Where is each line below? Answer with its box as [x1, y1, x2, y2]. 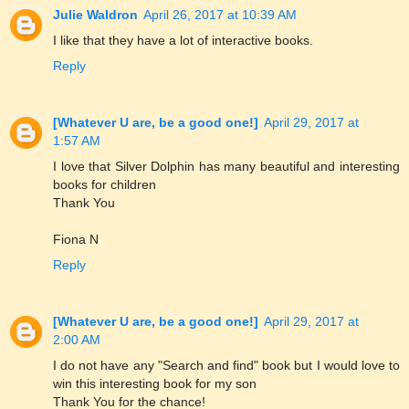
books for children [53, 176, 156, 192]
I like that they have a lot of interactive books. [53, 32, 313, 47]
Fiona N [53, 231, 99, 246]
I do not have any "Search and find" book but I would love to [53, 357, 400, 372]
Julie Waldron [53, 6, 138, 22]
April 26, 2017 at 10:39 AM [143, 6, 297, 22]
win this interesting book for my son [53, 375, 257, 391]
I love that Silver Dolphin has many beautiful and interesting [53, 158, 400, 173]
